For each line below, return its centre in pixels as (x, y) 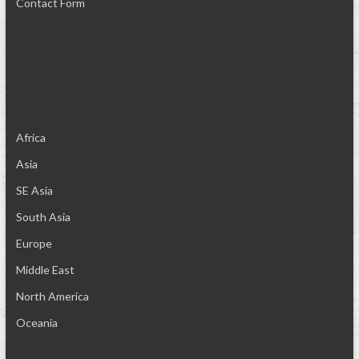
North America (52, 296)
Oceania (36, 323)
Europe (34, 243)
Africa (30, 137)
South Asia (43, 217)
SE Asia (34, 190)
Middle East (45, 270)
